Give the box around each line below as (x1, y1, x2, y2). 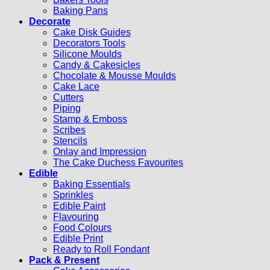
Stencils (53, 136, 87, 146)
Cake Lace (53, 81, 99, 92)
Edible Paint (53, 201, 105, 212)
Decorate (29, 16, 71, 27)
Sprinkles (53, 190, 93, 201)
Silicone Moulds (53, 49, 122, 60)
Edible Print (53, 233, 103, 244)
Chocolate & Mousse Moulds (53, 71, 176, 81)
